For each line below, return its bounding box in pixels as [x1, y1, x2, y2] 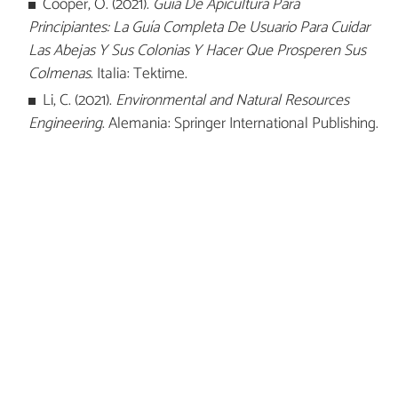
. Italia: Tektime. [90, 60, 187, 87]
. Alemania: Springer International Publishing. [101, 111, 378, 138]
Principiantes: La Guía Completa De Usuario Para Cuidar [28, 14, 370, 41]
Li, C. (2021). [43, 88, 116, 115]
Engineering [28, 111, 102, 138]
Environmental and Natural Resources [115, 88, 350, 115]
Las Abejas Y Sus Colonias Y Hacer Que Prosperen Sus [28, 37, 366, 64]
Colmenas [28, 60, 91, 87]
